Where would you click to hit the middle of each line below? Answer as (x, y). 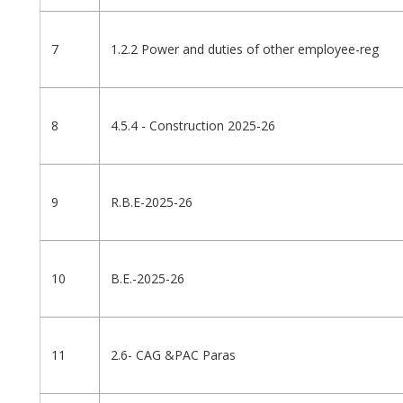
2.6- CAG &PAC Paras (173, 355)
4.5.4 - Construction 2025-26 (193, 126)
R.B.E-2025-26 (152, 202)
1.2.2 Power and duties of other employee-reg (245, 49)
